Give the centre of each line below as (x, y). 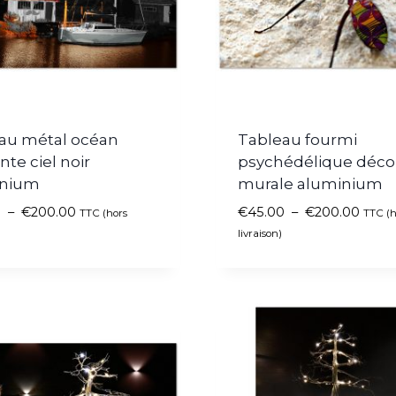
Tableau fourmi (297, 139)
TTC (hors (103, 213)
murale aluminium (310, 183)
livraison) (259, 233)
